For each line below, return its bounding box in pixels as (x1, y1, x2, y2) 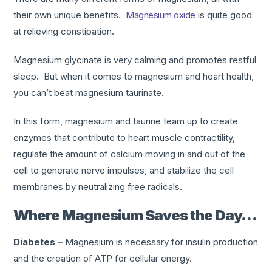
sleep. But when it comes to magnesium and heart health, (13, 70, 254, 82)
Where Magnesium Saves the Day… (13, 206, 257, 224)
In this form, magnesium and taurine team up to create (13, 115, 239, 127)
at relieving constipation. (13, 25, 115, 37)
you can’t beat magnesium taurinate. (13, 86, 165, 98)
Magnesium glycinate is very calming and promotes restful (13, 53, 257, 66)
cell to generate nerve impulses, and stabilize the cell (13, 164, 234, 176)
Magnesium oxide (126, 8, 195, 21)
